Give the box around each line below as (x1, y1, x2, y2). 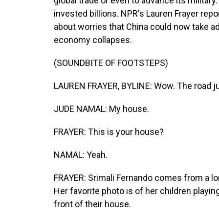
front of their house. (54, 199, 131, 209)
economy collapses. (54, 35, 132, 45)
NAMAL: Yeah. (54, 150, 108, 160)
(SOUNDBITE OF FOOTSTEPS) (54, 58, 168, 68)
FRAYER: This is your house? (54, 127, 164, 137)
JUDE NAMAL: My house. (54, 104, 149, 114)
